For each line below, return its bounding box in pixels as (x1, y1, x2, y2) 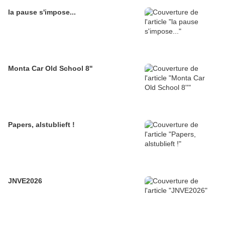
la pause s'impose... (8, 8, 76, 17)
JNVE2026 (8, 177, 42, 185)
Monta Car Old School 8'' (8, 64, 92, 73)
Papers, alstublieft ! (8, 121, 75, 129)
